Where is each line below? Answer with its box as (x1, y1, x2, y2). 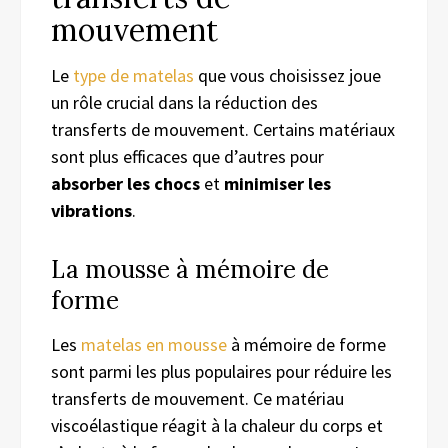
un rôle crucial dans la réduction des (51, 90, 318, 114)
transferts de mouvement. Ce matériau (51, 386, 344, 410)
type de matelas (73, 63, 194, 87)
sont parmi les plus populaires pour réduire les (51, 359, 392, 383)
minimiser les (224, 171, 331, 195)
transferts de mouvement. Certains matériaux (51, 117, 395, 141)
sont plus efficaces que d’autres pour (51, 144, 324, 168)
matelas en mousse (81, 332, 227, 356)
